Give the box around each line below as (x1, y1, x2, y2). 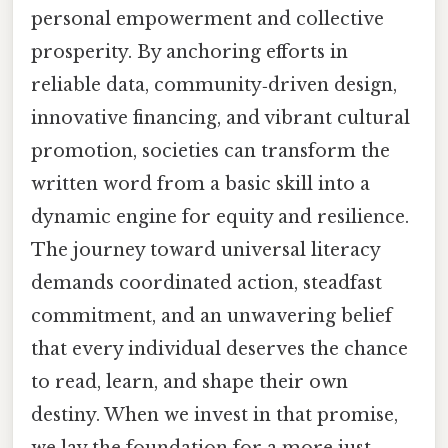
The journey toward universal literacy (31, 239, 380, 262)
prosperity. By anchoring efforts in (31, 41, 348, 64)
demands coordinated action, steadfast (31, 272, 382, 295)
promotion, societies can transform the (31, 140, 390, 163)
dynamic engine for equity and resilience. (31, 206, 409, 229)
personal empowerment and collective (31, 8, 384, 31)
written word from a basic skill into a (31, 173, 370, 196)
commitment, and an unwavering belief (31, 305, 392, 328)
